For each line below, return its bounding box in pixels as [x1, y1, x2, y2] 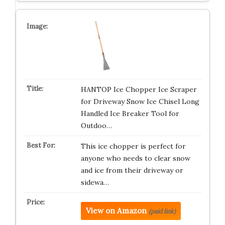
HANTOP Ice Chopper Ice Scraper [80, 85, 197, 94]
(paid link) [148, 207, 176, 215]
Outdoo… [80, 121, 112, 131]
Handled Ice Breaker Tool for [80, 109, 179, 119]
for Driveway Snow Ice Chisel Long [80, 97, 199, 106]
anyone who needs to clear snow [80, 154, 190, 163]
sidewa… [80, 178, 109, 187]
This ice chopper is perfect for [80, 142, 186, 151]
